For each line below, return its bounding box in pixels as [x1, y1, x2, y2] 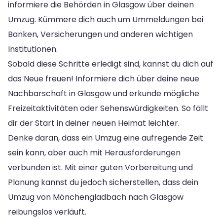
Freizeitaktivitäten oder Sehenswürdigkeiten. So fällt [8, 102, 208, 114]
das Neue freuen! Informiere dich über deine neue [8, 73, 199, 84]
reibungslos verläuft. [8, 206, 86, 218]
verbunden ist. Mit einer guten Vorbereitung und [8, 161, 193, 173]
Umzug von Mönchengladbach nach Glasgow [8, 191, 184, 203]
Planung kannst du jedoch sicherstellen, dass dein [8, 176, 198, 188]
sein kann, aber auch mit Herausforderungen [8, 147, 181, 158]
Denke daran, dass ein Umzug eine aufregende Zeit [8, 132, 203, 144]
